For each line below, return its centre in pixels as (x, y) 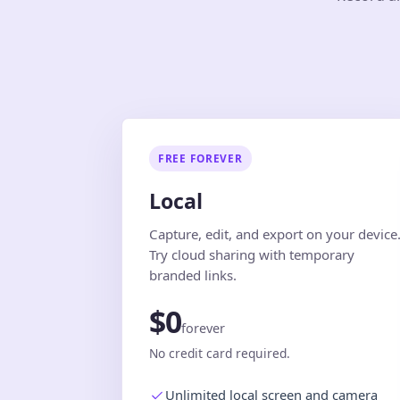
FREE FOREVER (200, 158)
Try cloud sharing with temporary (252, 254)
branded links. (193, 275)
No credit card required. (220, 353)
